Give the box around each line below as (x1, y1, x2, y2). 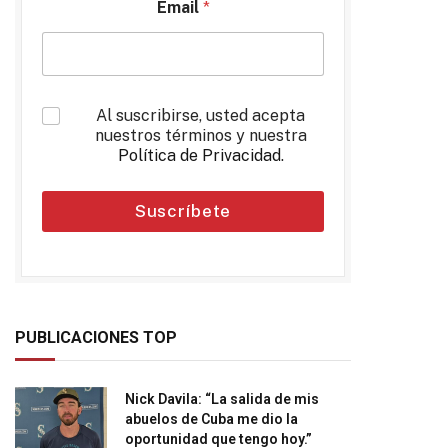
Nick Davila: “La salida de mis (125, 391, 319, 407)
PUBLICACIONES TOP (15, 328, 177, 347)
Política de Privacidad (117, 146, 281, 165)
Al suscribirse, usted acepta (96, 106, 305, 125)
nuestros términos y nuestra (94, 126, 307, 145)
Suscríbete (134, 201, 232, 221)
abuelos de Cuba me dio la (125, 411, 298, 427)
